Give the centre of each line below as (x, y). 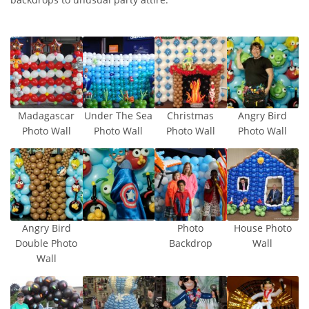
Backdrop (190, 243)
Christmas (191, 116)
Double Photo (47, 243)
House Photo (262, 228)
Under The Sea (119, 116)
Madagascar (47, 116)
